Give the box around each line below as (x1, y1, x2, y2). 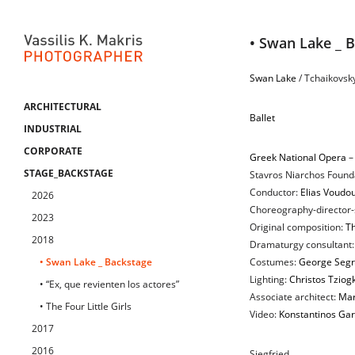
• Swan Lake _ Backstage (40, 255, 152, 269)
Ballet (250, 111, 275, 124)
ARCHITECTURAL (24, 100, 101, 113)
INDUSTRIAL (24, 122, 82, 136)
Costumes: (250, 255, 299, 269)
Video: (250, 307, 279, 321)
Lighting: (250, 273, 289, 286)
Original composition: (250, 220, 345, 234)
